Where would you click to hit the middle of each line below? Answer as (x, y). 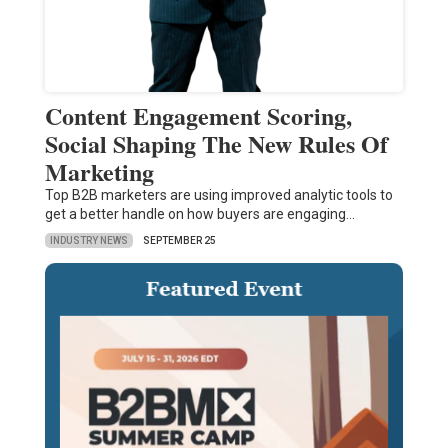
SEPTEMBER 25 (179, 241)
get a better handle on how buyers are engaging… (199, 214)
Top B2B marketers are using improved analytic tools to (218, 195)
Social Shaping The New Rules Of (216, 144)
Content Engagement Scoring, (198, 116)
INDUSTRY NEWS (88, 240)
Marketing (99, 172)
